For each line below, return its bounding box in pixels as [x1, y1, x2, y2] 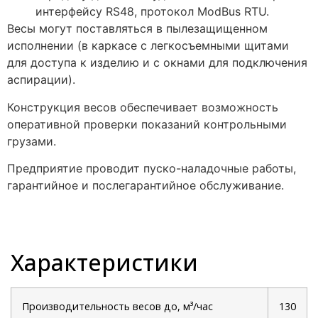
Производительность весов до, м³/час [22, 299, 213, 313]
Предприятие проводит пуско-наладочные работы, [7, 161, 296, 176]
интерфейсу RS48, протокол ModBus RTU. [35, 4, 269, 19]
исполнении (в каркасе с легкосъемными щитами [7, 38, 289, 53]
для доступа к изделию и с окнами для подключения [7, 55, 307, 70]
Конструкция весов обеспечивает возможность [7, 99, 278, 114]
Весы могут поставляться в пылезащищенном [7, 21, 268, 36]
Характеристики [11, 246, 198, 278]
